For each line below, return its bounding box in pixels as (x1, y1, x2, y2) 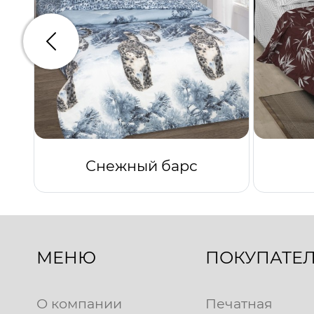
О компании (36, 295, 122, 313)
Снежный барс (86, 156, 198, 175)
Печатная (205, 295, 273, 313)
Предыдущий (50, 41, 130, 55)
